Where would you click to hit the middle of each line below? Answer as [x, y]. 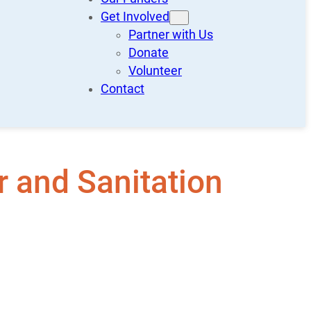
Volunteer [155, 71]
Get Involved [135, 17]
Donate [149, 53]
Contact [123, 89]
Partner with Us [171, 35]
